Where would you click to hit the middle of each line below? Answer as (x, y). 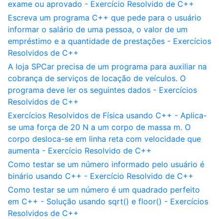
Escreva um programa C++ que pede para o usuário (105, 18)
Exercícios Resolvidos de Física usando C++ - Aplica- (107, 115)
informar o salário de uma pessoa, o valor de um (98, 29)
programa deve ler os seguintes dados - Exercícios (102, 90)
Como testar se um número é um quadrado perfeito (104, 190)
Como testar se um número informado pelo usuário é (106, 164)
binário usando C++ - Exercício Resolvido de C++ (101, 176)
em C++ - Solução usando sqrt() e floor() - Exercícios (108, 201)
